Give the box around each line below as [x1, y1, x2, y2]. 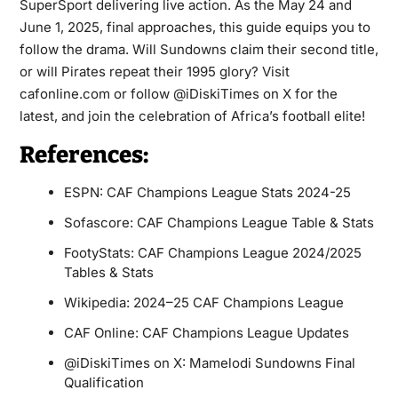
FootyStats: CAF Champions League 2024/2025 [63, 244, 362, 261]
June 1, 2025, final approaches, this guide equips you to [19, 19, 370, 36]
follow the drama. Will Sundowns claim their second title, [19, 41, 378, 58]
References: [19, 141, 148, 169]
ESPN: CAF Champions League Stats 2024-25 [63, 184, 351, 201]
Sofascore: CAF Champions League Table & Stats [63, 214, 374, 231]
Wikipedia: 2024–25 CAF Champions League [63, 294, 344, 311]
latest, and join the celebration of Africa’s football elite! [19, 107, 365, 124]
